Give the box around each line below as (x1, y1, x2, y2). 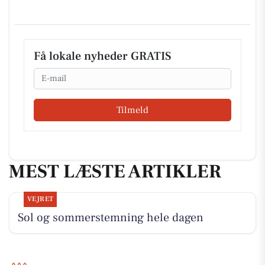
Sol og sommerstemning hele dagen (17, 209, 203, 225)
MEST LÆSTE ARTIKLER (9, 159, 221, 185)
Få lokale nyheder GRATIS (34, 48, 171, 64)
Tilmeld (117, 104, 148, 117)
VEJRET (27, 194, 54, 203)
